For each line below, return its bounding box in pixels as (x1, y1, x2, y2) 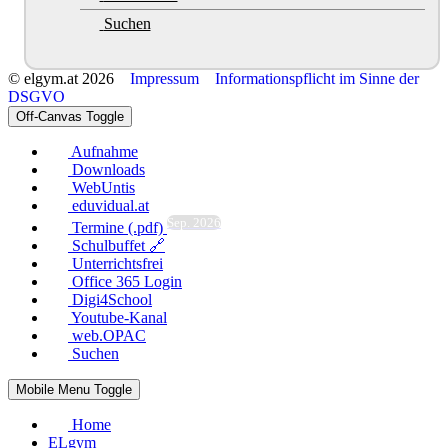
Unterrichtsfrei (72, 255, 163, 273)
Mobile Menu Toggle (16, 382, 132, 398)
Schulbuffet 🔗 (72, 237, 165, 255)
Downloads (72, 160, 145, 178)
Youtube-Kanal (71, 309, 167, 327)
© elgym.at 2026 (8, 69, 130, 87)
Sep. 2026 (167, 214, 221, 230)
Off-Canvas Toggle (16, 108, 124, 124)
